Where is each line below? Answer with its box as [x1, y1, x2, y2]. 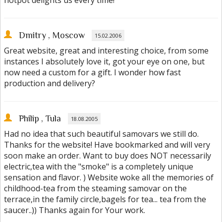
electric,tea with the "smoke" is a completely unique [4, 161, 193, 172]
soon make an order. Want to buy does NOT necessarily [4, 150, 211, 162]
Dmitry [19, 30, 46, 41]
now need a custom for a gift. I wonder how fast [4, 67, 181, 78]
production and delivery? [4, 78, 95, 89]
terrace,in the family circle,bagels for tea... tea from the [4, 194, 206, 205]
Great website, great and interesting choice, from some [4, 45, 209, 56]
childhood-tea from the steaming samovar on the [4, 183, 187, 194]
